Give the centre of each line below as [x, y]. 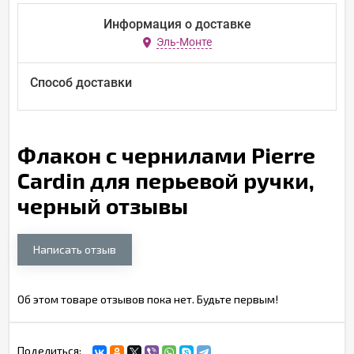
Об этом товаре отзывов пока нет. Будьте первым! [148, 299]
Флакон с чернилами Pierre [166, 155]
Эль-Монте [184, 42]
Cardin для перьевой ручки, [166, 180]
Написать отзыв [75, 249]
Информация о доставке [177, 24]
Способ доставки [81, 83]
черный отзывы [103, 205]
